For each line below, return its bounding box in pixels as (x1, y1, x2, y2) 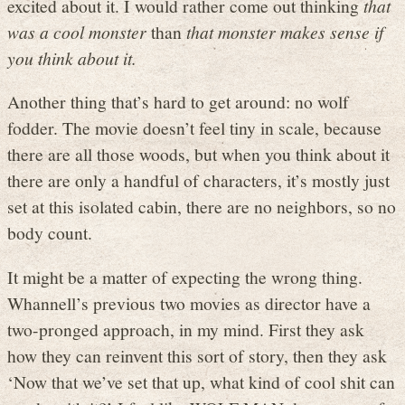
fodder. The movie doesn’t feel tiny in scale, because (7, 116, 381, 140)
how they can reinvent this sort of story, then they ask (7, 343, 387, 367)
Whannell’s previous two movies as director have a (7, 290, 371, 315)
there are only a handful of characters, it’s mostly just (7, 168, 390, 193)
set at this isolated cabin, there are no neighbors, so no (7, 194, 396, 219)
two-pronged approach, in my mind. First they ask (7, 316, 364, 341)
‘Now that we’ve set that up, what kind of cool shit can (7, 369, 395, 393)
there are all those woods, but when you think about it (7, 142, 390, 166)
